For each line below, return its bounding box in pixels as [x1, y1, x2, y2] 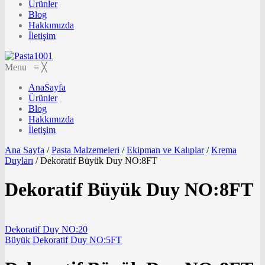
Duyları [5, 155, 33, 166]
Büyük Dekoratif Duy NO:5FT [5, 234, 122, 245]
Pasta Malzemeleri [51, 144, 119, 155]
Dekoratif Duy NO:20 [5, 224, 88, 234]
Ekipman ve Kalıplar [127, 144, 204, 155]
